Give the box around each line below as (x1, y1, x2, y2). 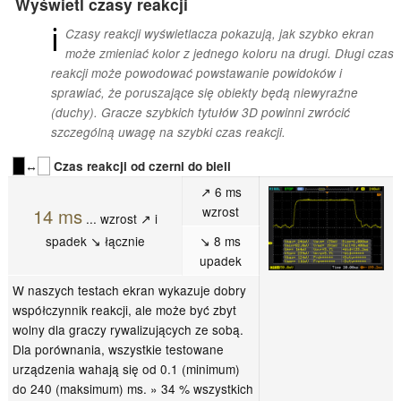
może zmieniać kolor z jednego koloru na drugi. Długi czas (64, 45, 394, 63)
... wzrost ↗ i (81, 209, 158, 227)
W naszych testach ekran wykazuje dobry (13, 280, 246, 299)
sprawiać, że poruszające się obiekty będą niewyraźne (51, 84, 358, 102)
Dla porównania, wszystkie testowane (13, 339, 224, 358)
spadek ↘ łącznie (45, 231, 145, 250)
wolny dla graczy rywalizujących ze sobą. (13, 320, 243, 338)
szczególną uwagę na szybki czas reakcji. (51, 124, 286, 141)
